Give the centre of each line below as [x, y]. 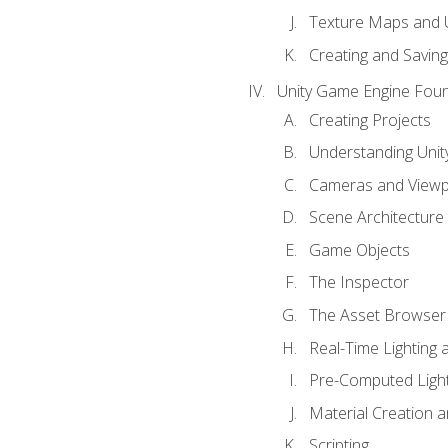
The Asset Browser [377, 315]
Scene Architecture [376, 217]
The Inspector [358, 282]
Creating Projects [369, 119]
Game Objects [359, 249]
